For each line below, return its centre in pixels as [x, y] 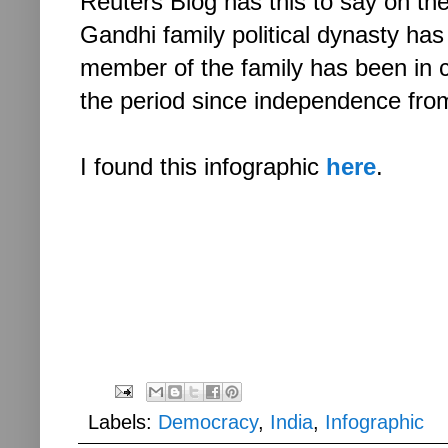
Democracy [208, 421]
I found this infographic [203, 167]
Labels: [123, 421]
